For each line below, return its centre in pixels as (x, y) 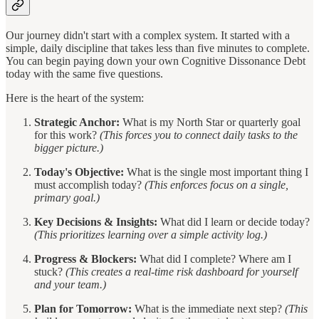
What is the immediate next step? (208, 309)
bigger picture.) (69, 148)
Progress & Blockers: (85, 259)
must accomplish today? (89, 185)
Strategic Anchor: (77, 122)
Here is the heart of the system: (75, 98)
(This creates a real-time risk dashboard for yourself (182, 272)
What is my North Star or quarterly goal (210, 122)
